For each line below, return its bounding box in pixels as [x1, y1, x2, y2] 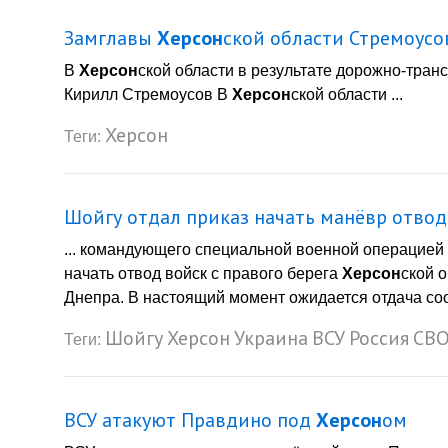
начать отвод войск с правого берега [64, 265, 342, 283]
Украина [234, 325, 308, 352]
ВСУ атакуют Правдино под [64, 407, 316, 434]
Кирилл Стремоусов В [64, 86, 232, 104]
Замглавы [64, 25, 157, 52]
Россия [349, 325, 409, 352]
